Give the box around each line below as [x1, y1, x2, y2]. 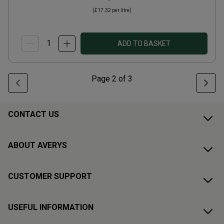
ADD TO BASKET [117, 39, 170, 47]
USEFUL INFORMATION [8, 202, 93, 212]
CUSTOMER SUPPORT [8, 171, 92, 181]
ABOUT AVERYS [8, 140, 67, 150]
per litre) [111, 7, 131, 13]
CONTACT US [8, 109, 59, 119]
